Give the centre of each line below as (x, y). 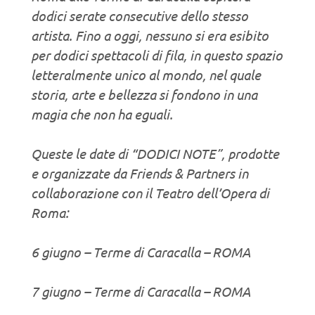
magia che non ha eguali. (102, 114)
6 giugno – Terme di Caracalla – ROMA (141, 251)
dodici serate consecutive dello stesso (140, 15)
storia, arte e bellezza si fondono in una (144, 94)
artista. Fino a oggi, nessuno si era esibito (150, 35)
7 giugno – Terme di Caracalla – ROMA (141, 291)
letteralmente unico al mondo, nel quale (146, 74)
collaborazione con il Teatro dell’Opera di (150, 192)
